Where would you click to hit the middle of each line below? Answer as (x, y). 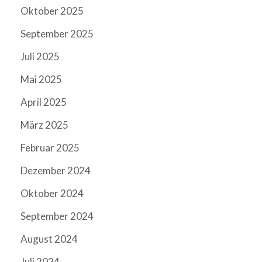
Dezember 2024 (56, 170)
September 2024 (57, 216)
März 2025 (44, 125)
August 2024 (49, 239)
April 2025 (44, 102)
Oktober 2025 (52, 11)
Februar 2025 (50, 147)
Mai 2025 (41, 79)
